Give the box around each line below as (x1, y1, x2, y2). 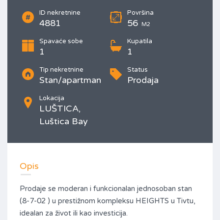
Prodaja (127, 75, 159, 86)
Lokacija (39, 94, 64, 103)
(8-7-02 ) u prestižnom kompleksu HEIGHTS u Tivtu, (20, 196, 195, 206)
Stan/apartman (39, 75, 101, 86)
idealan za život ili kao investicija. (20, 209, 128, 218)
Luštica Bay (39, 116, 88, 127)
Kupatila (127, 37, 152, 46)
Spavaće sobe (39, 37, 83, 46)
